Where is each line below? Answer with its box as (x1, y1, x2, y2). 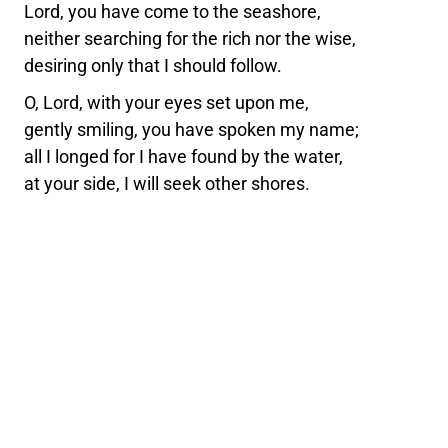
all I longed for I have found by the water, (24, 145, 344, 167)
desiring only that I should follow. (24, 54, 283, 76)
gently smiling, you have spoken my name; (24, 118, 360, 140)
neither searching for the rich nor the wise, (24, 27, 357, 49)
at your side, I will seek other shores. (24, 172, 311, 194)
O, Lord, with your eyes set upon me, (24, 91, 310, 113)
